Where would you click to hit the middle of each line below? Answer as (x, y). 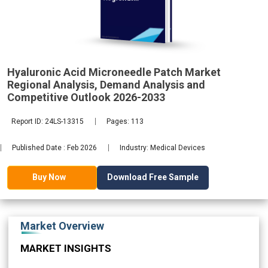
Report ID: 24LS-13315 (48, 121)
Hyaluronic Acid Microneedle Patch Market (114, 72)
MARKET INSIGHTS (66, 248)
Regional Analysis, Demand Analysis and (106, 84)
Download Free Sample (153, 177)
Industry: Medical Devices (163, 147)
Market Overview (62, 226)
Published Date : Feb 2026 (55, 147)
